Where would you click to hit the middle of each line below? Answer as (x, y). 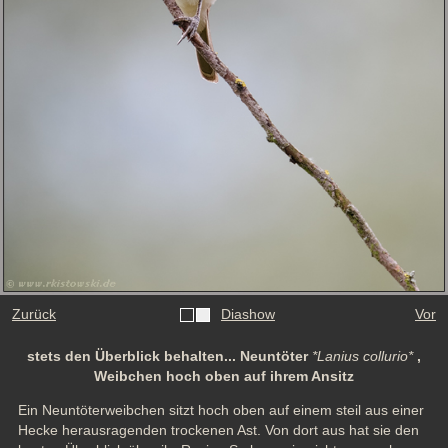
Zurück (34, 314)
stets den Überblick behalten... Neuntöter (169, 356)
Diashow (248, 314)
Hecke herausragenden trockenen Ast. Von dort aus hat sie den (218, 430)
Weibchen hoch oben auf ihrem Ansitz (224, 376)
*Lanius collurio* (362, 356)
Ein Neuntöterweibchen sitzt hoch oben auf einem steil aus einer (220, 410)
